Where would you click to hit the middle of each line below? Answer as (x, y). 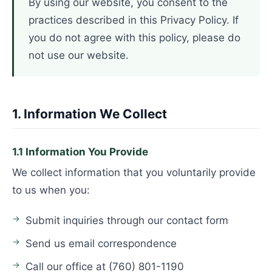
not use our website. (79, 55)
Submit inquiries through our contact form (127, 220)
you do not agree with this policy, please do (134, 38)
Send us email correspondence (101, 243)
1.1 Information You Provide (80, 152)
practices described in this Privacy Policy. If (134, 20)
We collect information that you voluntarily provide (134, 172)
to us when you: (51, 190)
